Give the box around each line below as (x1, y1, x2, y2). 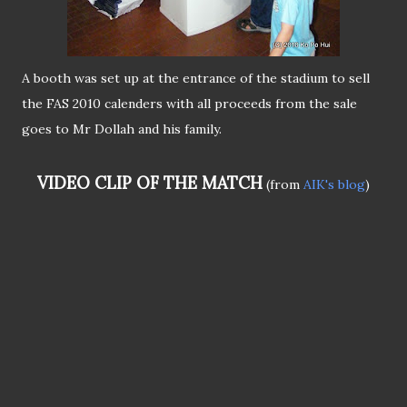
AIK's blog (303, 176, 365, 194)
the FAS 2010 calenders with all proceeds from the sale (22, 95, 357, 113)
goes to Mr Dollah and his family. (22, 121, 222, 138)
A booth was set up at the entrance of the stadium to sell (22, 70, 370, 87)
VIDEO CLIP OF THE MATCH (48, 173, 263, 194)
